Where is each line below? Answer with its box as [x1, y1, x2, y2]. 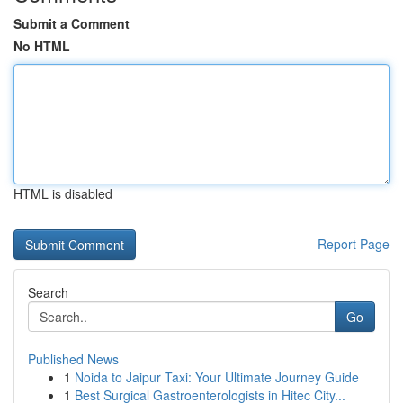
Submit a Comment [13, 14, 130, 32]
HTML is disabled [13, 184, 112, 202]
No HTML [13, 37, 70, 55]
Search [28, 283, 68, 301]
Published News [28, 350, 119, 368]
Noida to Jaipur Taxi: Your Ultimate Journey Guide [75, 368, 359, 386]
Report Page [318, 235, 390, 253]
